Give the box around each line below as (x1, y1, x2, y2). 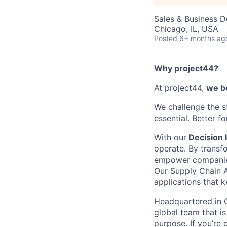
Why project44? (154, 63, 218, 73)
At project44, (154, 83, 206, 93)
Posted (154, 34, 177, 43)
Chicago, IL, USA (154, 24, 218, 34)
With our (154, 132, 186, 142)
